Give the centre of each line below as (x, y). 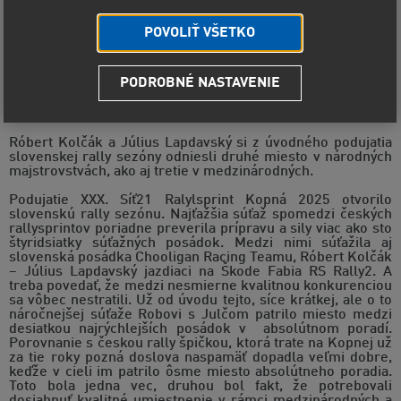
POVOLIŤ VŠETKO (200, 34)
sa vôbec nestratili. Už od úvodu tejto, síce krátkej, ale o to (200, 301)
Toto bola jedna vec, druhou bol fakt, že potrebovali (200, 387)
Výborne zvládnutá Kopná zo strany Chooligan (200, 95)
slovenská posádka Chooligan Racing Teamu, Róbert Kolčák (200, 258)
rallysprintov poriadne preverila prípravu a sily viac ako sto (200, 230)
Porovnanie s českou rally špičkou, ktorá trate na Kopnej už (200, 344)
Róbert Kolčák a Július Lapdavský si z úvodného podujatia (200, 144)
